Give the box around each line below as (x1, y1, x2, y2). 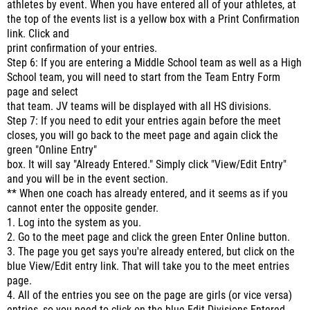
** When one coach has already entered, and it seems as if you (7, 188, 288, 200)
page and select (7, 86, 78, 98)
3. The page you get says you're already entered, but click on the (7, 246, 295, 258)
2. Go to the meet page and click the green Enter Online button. (7, 231, 290, 244)
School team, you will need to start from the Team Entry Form (7, 71, 280, 84)
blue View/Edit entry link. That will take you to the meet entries (7, 260, 289, 273)
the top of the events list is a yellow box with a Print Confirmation (7, 13, 300, 26)
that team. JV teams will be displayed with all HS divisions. (7, 100, 271, 113)
